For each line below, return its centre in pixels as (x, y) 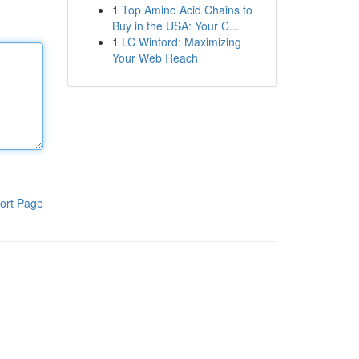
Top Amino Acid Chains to (187, 10)
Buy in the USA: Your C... (175, 26)
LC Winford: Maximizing (181, 42)
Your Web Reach (155, 58)
